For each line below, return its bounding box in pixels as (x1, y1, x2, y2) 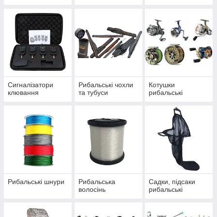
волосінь (78, 186, 106, 194)
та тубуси (78, 89, 108, 97)
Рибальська (78, 178, 115, 186)
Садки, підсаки (149, 178, 196, 186)
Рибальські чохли (78, 81, 133, 89)
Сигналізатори (8, 81, 53, 89)
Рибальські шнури (8, 178, 64, 186)
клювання (8, 89, 39, 97)
